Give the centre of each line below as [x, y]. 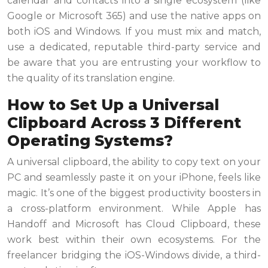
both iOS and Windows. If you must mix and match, [134, 31]
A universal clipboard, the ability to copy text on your [134, 162]
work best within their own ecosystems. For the [134, 240]
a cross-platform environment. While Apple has [134, 208]
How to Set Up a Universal [113, 105]
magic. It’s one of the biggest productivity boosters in [134, 193]
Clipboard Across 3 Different [124, 123]
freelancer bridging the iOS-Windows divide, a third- [134, 255]
